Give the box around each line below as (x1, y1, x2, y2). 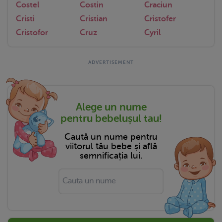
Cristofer (144, 14, 176, 23)
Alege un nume (75, 101, 147, 113)
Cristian (80, 14, 108, 23)
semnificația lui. (80, 150, 142, 161)
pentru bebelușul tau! (60, 112, 162, 124)
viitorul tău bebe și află (65, 141, 157, 151)
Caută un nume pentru (64, 131, 158, 142)
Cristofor (16, 28, 48, 37)
